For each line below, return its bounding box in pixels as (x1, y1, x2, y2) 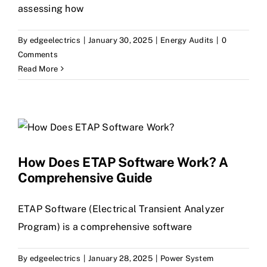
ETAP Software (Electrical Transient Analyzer (18, 203, 225, 215)
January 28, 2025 (88, 253, 153, 263)
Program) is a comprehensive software (18, 221, 193, 232)
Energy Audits (160, 35, 214, 45)
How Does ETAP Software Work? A (18, 154, 229, 170)
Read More (18, 64, 58, 73)
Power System (160, 253, 214, 263)
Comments (18, 49, 58, 59)
